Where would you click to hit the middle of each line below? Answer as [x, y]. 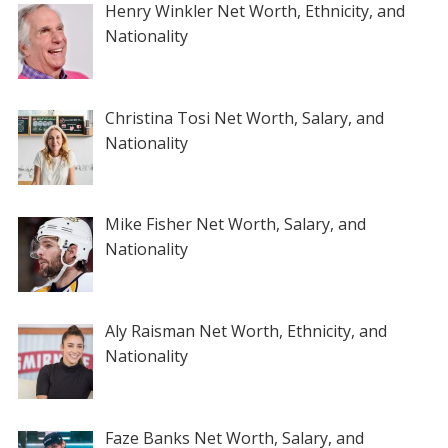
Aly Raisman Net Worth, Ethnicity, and [245, 331]
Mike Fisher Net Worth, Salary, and [235, 224]
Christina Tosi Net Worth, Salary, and [244, 117]
